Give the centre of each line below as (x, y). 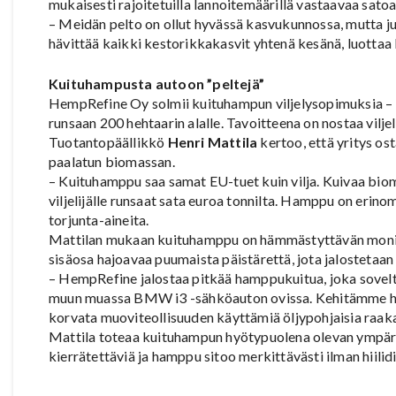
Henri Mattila (213, 142)
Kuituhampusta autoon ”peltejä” (156, 84)
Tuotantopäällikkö (108, 142)
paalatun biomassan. (112, 162)
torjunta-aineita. (99, 220)
